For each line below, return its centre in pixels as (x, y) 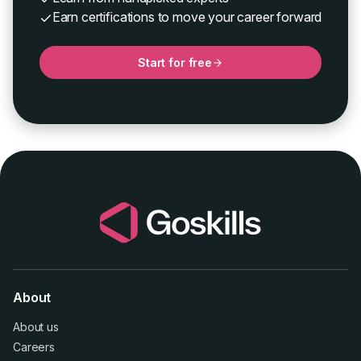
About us (36, 327)
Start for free (175, 63)
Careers (34, 347)
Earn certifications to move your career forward (187, 17)
